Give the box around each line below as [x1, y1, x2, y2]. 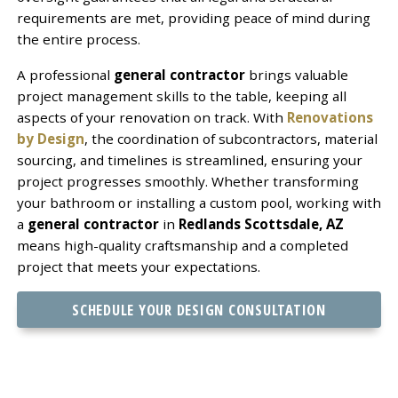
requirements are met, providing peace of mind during [16, 8, 370, 27]
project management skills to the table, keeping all [16, 86, 346, 105]
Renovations [286, 107, 373, 126]
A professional [16, 65, 114, 84]
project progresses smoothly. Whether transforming [16, 171, 359, 190]
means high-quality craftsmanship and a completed [16, 235, 348, 254]
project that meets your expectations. [16, 257, 260, 275]
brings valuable [244, 65, 348, 84]
